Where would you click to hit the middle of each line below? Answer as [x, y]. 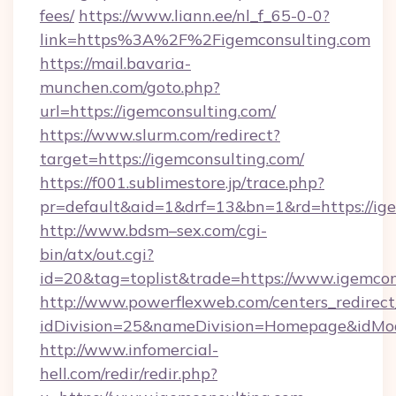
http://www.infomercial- [129, 350]
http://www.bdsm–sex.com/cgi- [153, 230]
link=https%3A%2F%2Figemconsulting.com [205, 39]
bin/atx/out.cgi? [97, 254]
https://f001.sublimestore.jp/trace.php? [182, 183]
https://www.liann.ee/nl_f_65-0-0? [204, 15]
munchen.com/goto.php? [130, 87]
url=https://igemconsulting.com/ [158, 111]
